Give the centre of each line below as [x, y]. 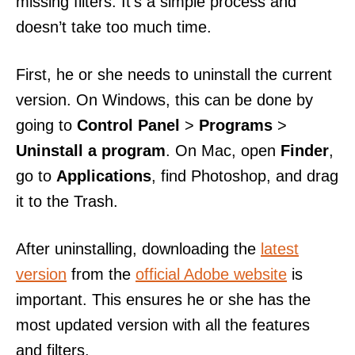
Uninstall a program [91, 150]
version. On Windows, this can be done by [164, 99]
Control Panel [128, 125]
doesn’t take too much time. [114, 27]
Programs [236, 125]
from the [101, 274]
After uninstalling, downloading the [138, 248]
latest [280, 248]
